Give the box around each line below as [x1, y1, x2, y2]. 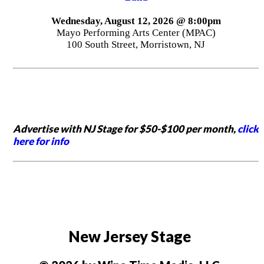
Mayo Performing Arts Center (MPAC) [56, 27, 216, 39]
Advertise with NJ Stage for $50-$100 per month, [12, 123, 237, 136]
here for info [12, 135, 69, 148]
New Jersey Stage [68, 227, 191, 245]
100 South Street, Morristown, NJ [67, 39, 206, 51]
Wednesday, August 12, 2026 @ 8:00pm [51, 15, 221, 27]
